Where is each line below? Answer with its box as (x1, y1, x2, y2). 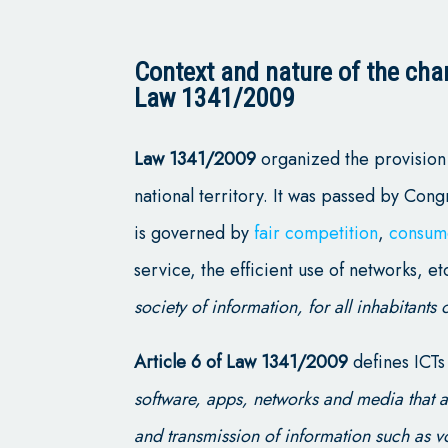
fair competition (254, 219, 379, 246)
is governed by (134, 219, 255, 246)
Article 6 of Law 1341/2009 (134, 348, 349, 375)
